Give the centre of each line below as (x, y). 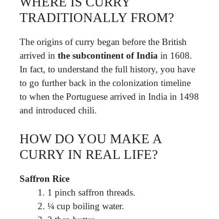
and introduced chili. (58, 110)
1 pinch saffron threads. (91, 192)
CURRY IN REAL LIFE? (89, 154)
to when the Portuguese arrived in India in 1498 (109, 96)
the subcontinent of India (108, 55)
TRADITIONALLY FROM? (97, 17)
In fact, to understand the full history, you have (107, 69)
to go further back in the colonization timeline (105, 83)
